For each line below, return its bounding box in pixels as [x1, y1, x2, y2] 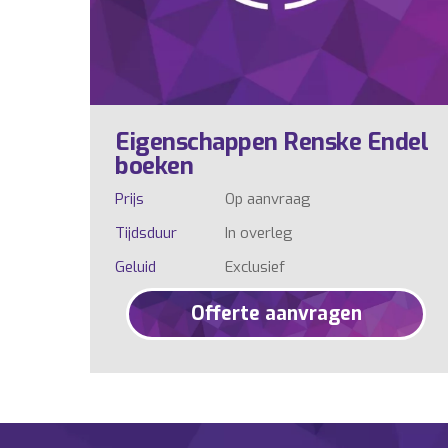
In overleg [224, 223, 293, 244]
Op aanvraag [224, 189, 311, 210]
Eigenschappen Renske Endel [115, 126, 428, 159]
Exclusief [224, 257, 285, 278]
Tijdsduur [115, 223, 177, 244]
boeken [115, 150, 193, 183]
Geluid [115, 257, 156, 278]
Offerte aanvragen [190, 301, 362, 327]
